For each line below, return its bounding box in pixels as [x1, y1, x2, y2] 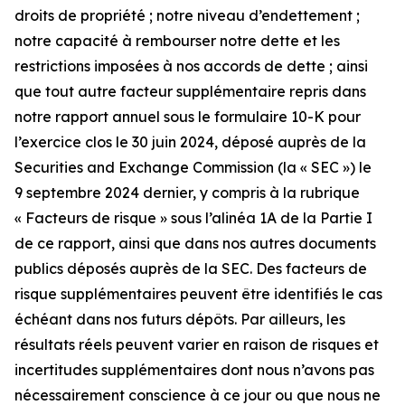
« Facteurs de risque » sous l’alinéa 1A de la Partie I [14, 208, 372, 227]
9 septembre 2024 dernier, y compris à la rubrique [14, 183, 360, 202]
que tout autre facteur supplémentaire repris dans [14, 81, 366, 100]
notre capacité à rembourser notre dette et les [14, 31, 340, 50]
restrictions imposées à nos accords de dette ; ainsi [14, 56, 368, 75]
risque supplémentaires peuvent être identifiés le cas [14, 284, 382, 303]
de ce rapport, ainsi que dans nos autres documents [14, 233, 376, 252]
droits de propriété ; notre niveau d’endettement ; [14, 5, 360, 24]
